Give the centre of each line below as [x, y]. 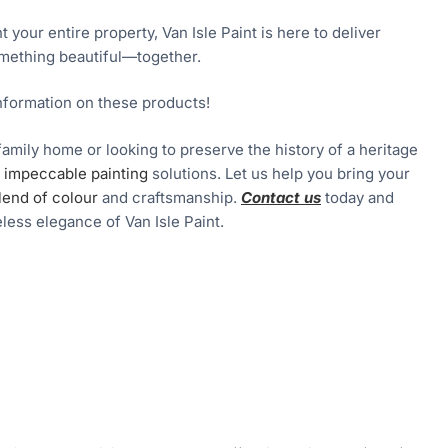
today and [359, 197]
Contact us [281, 197]
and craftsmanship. [169, 197]
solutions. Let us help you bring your [279, 173]
